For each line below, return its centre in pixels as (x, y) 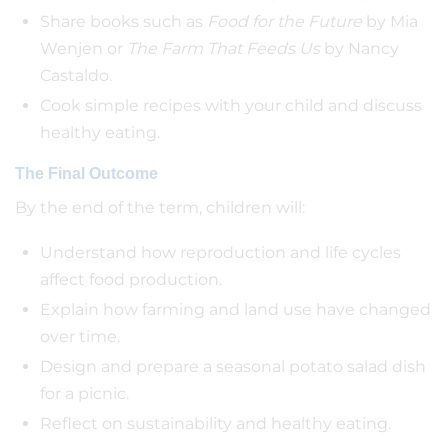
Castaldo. (76, 75)
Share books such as (123, 21)
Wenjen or (83, 48)
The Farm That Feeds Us (223, 48)
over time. (80, 336)
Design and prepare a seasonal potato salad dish (233, 366)
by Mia (390, 21)
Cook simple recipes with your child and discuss (231, 105)
